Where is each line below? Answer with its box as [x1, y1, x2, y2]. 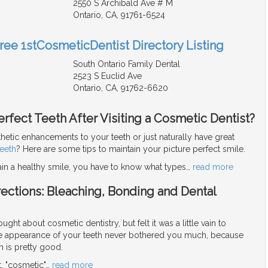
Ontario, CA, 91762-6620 [72, 83, 168, 93]
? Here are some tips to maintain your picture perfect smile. [16, 144, 245, 154]
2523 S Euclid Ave [72, 71, 142, 81]
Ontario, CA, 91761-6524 [72, 10, 165, 20]
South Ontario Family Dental [72, 59, 180, 69]
